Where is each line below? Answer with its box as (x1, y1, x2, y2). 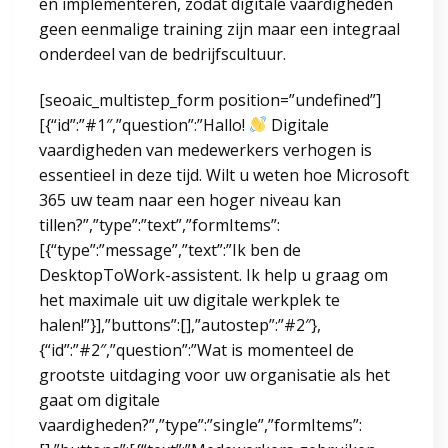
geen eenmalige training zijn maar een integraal (39, 17, 400, 40)
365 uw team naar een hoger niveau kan (39, 188, 341, 211)
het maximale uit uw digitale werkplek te (39, 288, 340, 311)
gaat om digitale (39, 388, 160, 411)
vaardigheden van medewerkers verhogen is (39, 138, 372, 161)
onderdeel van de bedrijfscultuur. (39, 42, 286, 65)
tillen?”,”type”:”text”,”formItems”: (39, 213, 280, 236)
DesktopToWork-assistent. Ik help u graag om (39, 263, 388, 286)
